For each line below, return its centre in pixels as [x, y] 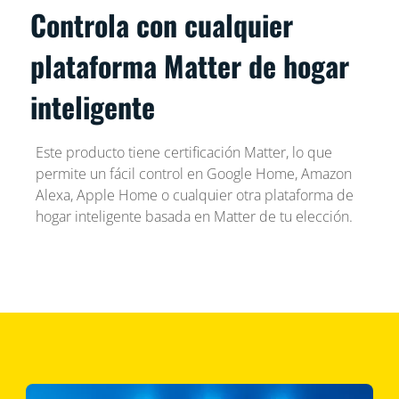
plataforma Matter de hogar [190, 65]
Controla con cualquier [162, 24]
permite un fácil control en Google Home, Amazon [193, 173]
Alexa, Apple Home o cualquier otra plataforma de [194, 195]
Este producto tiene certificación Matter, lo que [183, 152]
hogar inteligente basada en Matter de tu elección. [194, 216]
